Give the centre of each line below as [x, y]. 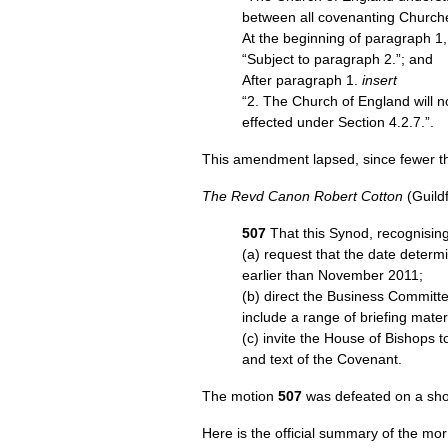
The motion [240, 396]
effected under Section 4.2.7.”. [338, 122]
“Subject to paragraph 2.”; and [337, 59]
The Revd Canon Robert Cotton [302, 196]
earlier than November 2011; [332, 275]
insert [379, 80]
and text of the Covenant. [322, 359]
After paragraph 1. [302, 80]
